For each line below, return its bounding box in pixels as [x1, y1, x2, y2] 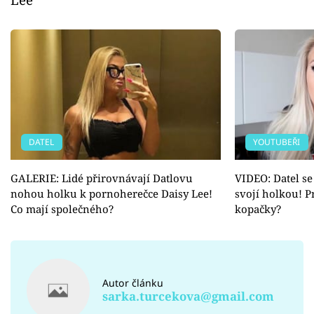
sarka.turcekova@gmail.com [102, 287, 275, 304]
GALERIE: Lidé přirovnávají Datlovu [11, 171, 193, 186]
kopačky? [235, 202, 281, 217]
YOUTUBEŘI [253, 136, 301, 149]
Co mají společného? [11, 202, 114, 217]
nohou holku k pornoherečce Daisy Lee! [11, 186, 212, 201]
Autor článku [102, 275, 164, 289]
